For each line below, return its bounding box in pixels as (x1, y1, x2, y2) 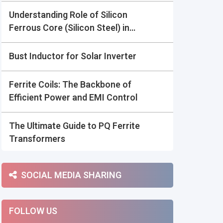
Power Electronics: (8, 34, 85, 48)
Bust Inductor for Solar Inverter (8, 50, 136, 63)
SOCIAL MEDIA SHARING (20, 169, 121, 182)
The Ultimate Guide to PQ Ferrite (8, 119, 140, 133)
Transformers (8, 132, 65, 146)
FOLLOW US (8, 205, 57, 218)
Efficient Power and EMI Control (8, 91, 137, 105)
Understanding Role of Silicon (8, 8, 127, 22)
